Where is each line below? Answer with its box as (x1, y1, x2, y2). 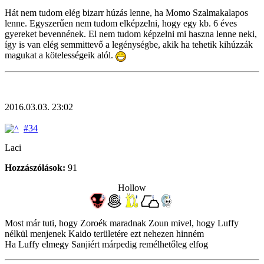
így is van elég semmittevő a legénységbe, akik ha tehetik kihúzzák (5, 39, 253, 50)
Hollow (118, 182, 146, 193)
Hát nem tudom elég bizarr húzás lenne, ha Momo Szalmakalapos (5, 8, 248, 18)
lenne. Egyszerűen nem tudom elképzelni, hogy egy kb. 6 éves (5, 18, 237, 29)
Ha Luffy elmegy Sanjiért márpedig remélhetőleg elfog (5, 239, 208, 249)
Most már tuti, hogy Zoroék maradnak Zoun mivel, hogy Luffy (5, 217, 239, 228)
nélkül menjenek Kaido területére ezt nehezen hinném (5, 228, 204, 239)
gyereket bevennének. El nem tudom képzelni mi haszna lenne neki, (5, 29, 257, 39)
